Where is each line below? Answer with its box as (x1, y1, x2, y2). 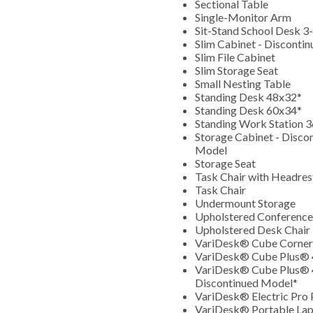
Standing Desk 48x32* (195, 89, 304, 103)
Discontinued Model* (195, 275, 300, 289)
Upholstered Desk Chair (195, 222, 310, 236)
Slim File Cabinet (195, 50, 277, 64)
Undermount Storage (195, 196, 298, 210)
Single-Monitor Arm (195, 10, 293, 24)
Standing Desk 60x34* (195, 103, 304, 117)
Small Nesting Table (195, 76, 293, 90)
